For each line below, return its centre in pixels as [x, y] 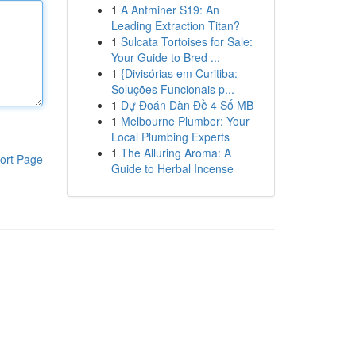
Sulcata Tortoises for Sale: [186, 41]
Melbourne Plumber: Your [185, 121]
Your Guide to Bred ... [165, 57]
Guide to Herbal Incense [172, 168]
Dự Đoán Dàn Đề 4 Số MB [187, 105]
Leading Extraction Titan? [175, 25]
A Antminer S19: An [170, 10]
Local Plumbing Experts [170, 137]
